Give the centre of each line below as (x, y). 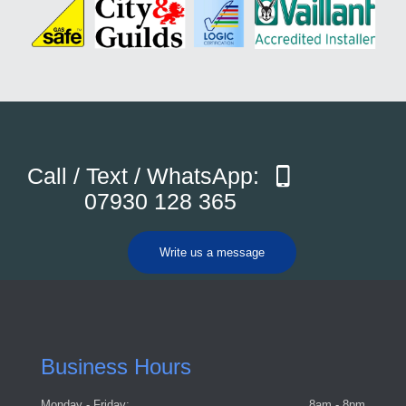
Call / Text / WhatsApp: (146, 175)
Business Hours (116, 366)
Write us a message (212, 252)
